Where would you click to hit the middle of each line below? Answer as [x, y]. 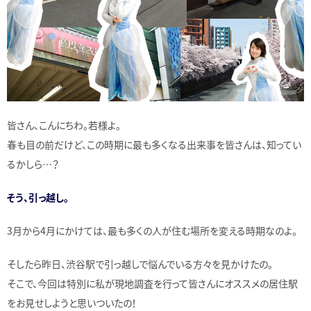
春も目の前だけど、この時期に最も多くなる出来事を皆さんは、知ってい [154, 144]
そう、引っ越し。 [38, 197]
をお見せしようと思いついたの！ [72, 302]
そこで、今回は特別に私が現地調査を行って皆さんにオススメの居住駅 [152, 283]
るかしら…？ [33, 163]
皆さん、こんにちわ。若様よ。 [64, 125]
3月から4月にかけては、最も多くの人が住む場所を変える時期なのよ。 [152, 230]
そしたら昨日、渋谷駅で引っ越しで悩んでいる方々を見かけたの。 [140, 263]
